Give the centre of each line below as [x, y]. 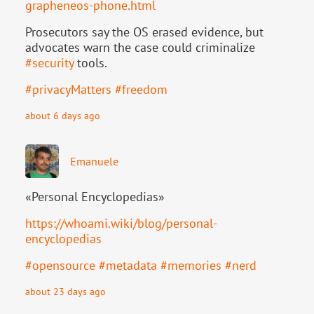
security [53, 62]
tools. [90, 62]
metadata [131, 265]
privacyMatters [72, 89]
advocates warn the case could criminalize [140, 47]
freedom [145, 89]
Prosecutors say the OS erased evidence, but [144, 32]
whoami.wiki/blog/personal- [141, 223]
